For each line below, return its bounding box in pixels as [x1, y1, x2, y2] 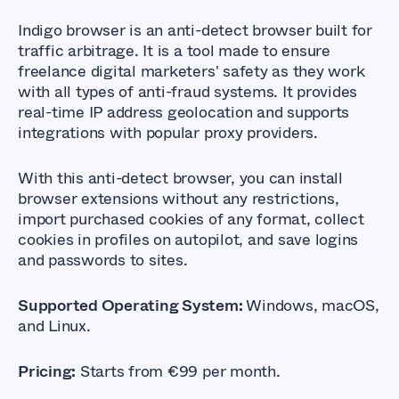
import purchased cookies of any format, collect [18, 207, 364, 231]
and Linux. [18, 313, 91, 338]
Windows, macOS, [246, 293, 379, 317]
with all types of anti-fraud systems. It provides [18, 79, 358, 103]
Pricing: [18, 359, 77, 383]
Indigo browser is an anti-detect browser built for [18, 18, 373, 42]
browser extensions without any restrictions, [18, 186, 339, 210]
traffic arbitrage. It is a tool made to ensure [18, 38, 330, 62]
